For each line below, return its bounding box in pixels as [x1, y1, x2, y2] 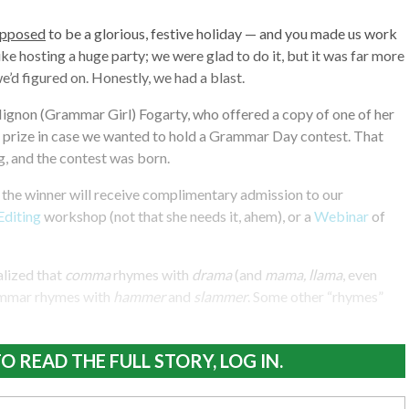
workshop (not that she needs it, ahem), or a [41, 206, 314, 225]
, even [342, 265, 377, 283]
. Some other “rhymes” [247, 287, 383, 305]
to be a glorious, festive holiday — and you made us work [46, 24, 397, 42]
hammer [113, 287, 168, 305]
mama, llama [265, 265, 342, 283]
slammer [191, 287, 247, 305]
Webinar [314, 206, 369, 225]
